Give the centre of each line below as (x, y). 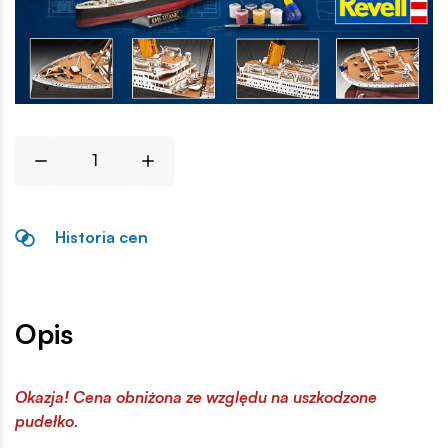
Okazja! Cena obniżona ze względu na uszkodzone (196, 396)
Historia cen (101, 237)
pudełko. (47, 420)
